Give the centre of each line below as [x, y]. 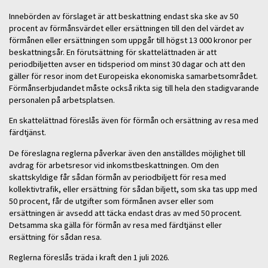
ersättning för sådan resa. [56, 237]
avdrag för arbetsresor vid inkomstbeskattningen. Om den [114, 165]
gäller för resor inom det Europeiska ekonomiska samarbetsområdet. [133, 76]
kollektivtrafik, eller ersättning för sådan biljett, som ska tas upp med [133, 189]
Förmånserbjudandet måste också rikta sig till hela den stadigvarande [134, 88]
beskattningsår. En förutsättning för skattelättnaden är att [113, 52]
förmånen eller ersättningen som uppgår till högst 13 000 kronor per [130, 40]
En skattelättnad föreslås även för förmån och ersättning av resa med [134, 121]
